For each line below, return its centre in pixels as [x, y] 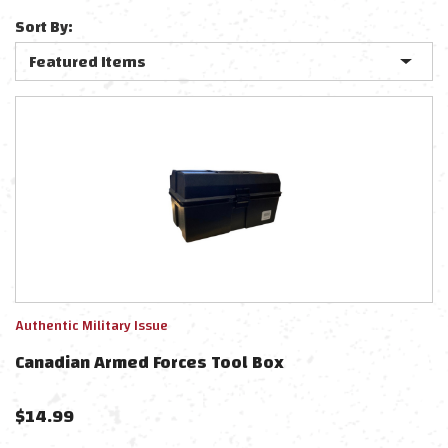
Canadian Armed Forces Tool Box [149, 362]
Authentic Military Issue [91, 326]
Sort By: [44, 27]
